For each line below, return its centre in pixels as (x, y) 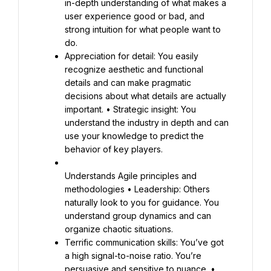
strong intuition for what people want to (143, 29)
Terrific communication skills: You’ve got (144, 242)
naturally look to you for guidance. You (142, 202)
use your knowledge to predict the (134, 136)
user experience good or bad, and (135, 16)
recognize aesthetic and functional (134, 69)
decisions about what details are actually (145, 96)
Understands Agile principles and (131, 176)
